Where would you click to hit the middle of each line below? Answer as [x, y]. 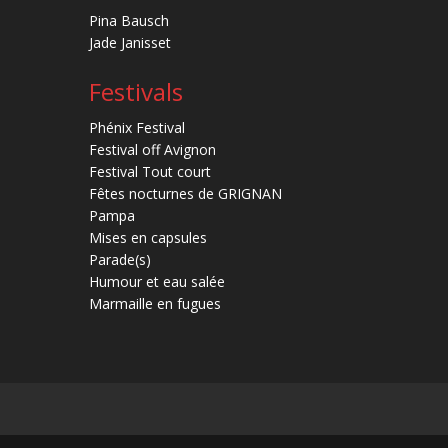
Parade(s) [120, 260]
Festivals [136, 92]
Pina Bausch [129, 21]
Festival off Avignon [153, 150]
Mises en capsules [148, 238]
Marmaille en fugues [155, 304]
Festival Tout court [150, 172]
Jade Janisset [130, 43]
